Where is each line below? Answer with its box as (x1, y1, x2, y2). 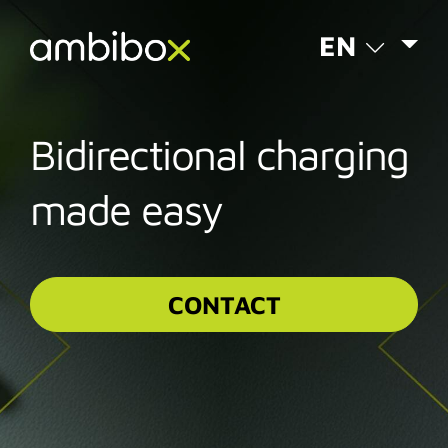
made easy (30, 184, 223, 234)
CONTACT (167, 290, 281, 319)
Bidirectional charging (30, 129, 409, 179)
